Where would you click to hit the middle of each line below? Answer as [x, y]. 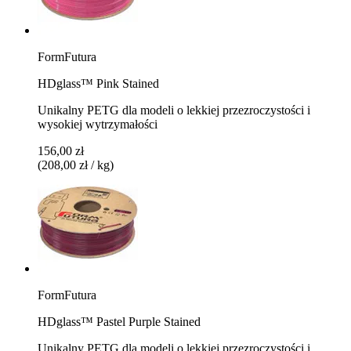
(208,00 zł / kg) [76, 165]
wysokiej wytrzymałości [98, 124]
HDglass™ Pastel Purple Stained [119, 321]
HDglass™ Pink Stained [98, 83]
